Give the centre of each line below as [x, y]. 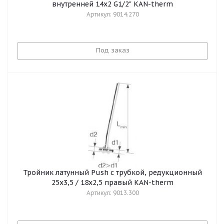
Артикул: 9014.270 [112, 14]
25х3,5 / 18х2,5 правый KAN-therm [112, 182]
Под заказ [112, 50]
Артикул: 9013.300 [112, 193]
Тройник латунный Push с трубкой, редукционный [112, 172]
